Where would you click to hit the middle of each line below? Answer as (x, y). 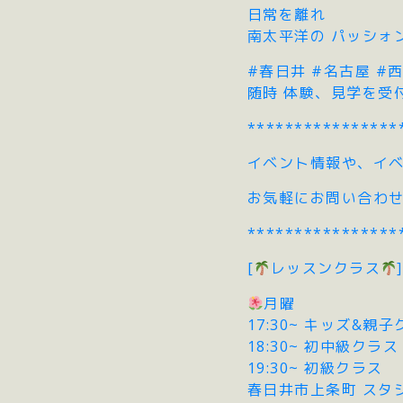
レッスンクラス (326, 268)
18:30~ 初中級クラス (323, 346)
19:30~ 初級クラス (315, 367)
